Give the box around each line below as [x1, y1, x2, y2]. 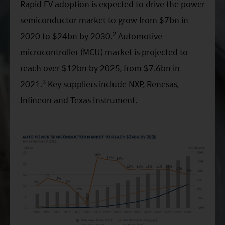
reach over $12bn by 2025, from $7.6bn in [20, 62, 180, 75]
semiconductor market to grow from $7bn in [20, 14, 188, 27]
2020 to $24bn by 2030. [20, 30, 113, 43]
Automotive [116, 30, 162, 43]
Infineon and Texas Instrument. [20, 94, 137, 107]
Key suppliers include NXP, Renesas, [46, 78, 179, 91]
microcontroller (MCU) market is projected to [20, 46, 188, 59]
